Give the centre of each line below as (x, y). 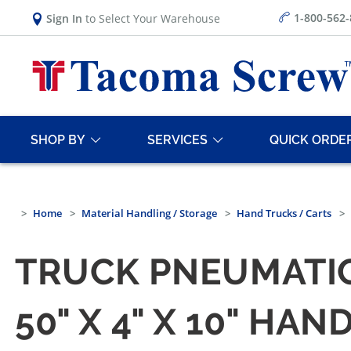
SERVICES (177, 139)
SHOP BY (58, 139)
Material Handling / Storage (149, 213)
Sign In (64, 18)
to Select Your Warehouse (151, 18)
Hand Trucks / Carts (284, 213)
